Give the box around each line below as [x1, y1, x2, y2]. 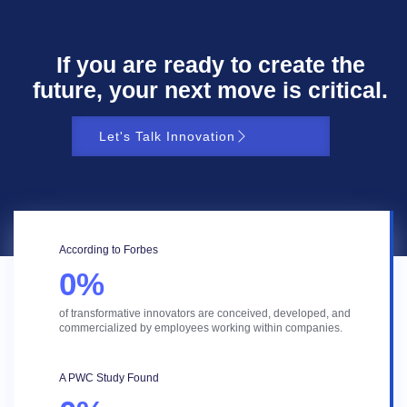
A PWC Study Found [59, 372, 159, 385]
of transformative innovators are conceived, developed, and [59, 306, 351, 320]
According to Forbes [59, 243, 158, 256]
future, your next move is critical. [33, 76, 388, 103]
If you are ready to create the [55, 51, 365, 77]
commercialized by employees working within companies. [59, 321, 342, 334]
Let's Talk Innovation [98, 128, 235, 144]
